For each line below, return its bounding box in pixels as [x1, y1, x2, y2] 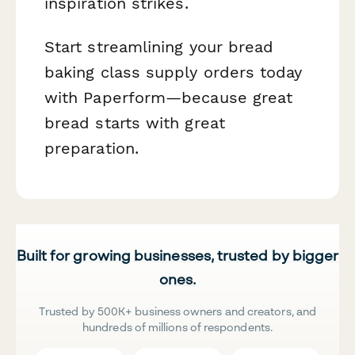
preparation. [44, 139, 139, 158]
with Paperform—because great [44, 88, 293, 108]
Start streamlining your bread [44, 37, 274, 57]
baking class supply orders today [44, 63, 303, 82]
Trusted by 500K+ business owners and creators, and [39, 303, 316, 318]
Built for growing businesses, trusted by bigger [16, 246, 339, 264]
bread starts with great [44, 113, 225, 133]
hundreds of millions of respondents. [82, 319, 273, 334]
